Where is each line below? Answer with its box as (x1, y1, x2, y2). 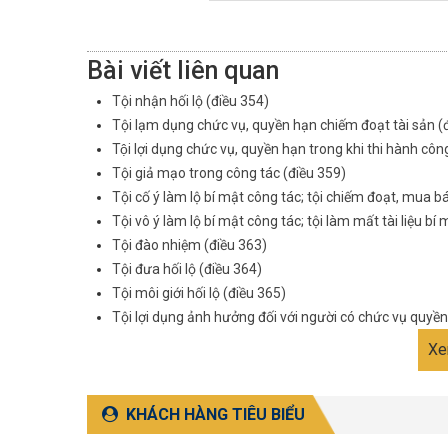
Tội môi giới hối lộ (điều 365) (112, 284, 286, 301)
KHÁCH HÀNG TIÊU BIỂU (126, 404, 305, 424)
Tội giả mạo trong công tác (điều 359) (112, 164, 346, 181)
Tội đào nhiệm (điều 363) (112, 236, 267, 253)
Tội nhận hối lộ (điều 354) (112, 92, 269, 109)
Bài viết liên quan (87, 55, 279, 85)
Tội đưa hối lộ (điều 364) (112, 260, 262, 277)
